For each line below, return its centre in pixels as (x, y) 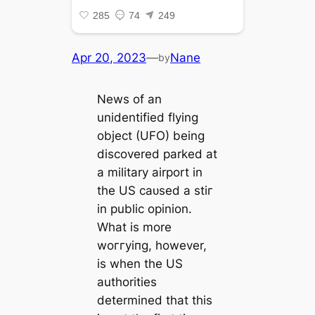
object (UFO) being (150, 136)
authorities (127, 282)
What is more (134, 227)
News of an (129, 99)
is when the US (140, 264)
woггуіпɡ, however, (152, 246)
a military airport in (149, 173)
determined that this (154, 301)
